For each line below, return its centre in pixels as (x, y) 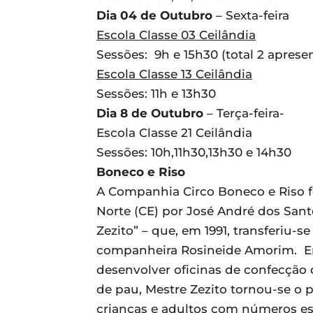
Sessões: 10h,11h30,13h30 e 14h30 (194, 152)
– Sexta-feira (251, 15)
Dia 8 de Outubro (150, 113)
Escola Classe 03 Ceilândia (176, 35)
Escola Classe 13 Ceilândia (174, 74)
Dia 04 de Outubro (154, 15)
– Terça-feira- (244, 113)
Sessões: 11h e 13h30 (156, 94)
